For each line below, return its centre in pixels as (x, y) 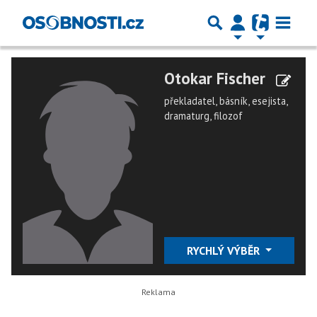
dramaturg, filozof (203, 116)
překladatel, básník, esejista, (226, 101)
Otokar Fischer (215, 78)
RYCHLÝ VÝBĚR (224, 250)
